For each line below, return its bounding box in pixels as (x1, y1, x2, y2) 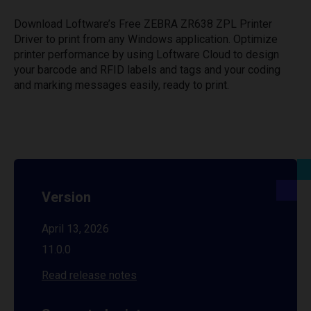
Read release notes (42, 269, 137, 282)
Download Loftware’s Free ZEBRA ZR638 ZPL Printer (14, 17, 272, 31)
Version (42, 189, 91, 205)
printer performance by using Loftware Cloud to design (14, 48, 279, 61)
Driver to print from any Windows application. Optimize (14, 33, 278, 46)
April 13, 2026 (42, 222, 109, 235)
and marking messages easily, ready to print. (14, 78, 229, 92)
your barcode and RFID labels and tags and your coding (14, 63, 280, 76)
